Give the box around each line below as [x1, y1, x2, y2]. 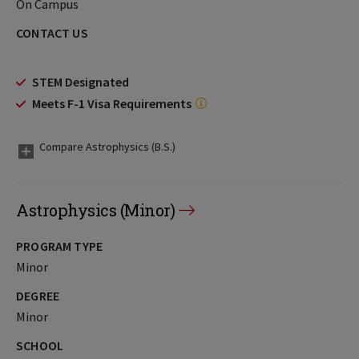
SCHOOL [16, 337, 64, 353]
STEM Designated [32, 74, 129, 90]
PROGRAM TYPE [16, 238, 103, 254]
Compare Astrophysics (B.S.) [39, 139, 175, 154]
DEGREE [16, 288, 60, 304]
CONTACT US [16, 25, 88, 41]
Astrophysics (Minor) [16, 200, 175, 220]
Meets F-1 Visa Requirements [32, 95, 192, 111]
